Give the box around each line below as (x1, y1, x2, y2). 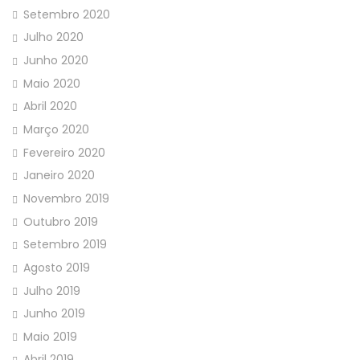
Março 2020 (23, 121, 89, 137)
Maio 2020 (23, 75, 80, 92)
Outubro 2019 (23, 213, 98, 230)
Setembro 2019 (23, 236, 107, 253)
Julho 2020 (23, 29, 84, 46)
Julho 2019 (23, 282, 80, 299)
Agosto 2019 (23, 259, 90, 276)
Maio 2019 (23, 328, 77, 345)
